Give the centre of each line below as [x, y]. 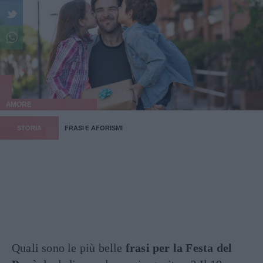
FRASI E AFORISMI [94, 128]
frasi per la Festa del [179, 248]
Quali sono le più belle [69, 248]
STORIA [29, 128]
